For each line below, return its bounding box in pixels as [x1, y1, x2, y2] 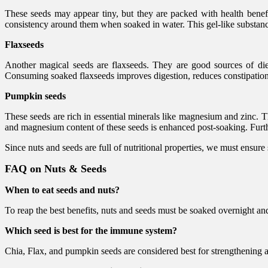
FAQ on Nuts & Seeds [5, 162, 106, 175]
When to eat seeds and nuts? [5, 184, 120, 195]
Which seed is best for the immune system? [5, 225, 177, 236]
